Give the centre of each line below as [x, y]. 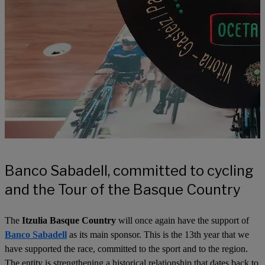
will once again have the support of [182, 220]
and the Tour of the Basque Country [123, 190]
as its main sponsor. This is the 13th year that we [158, 235]
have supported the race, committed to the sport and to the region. [126, 249]
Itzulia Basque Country [69, 220]
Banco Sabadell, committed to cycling [129, 171]
